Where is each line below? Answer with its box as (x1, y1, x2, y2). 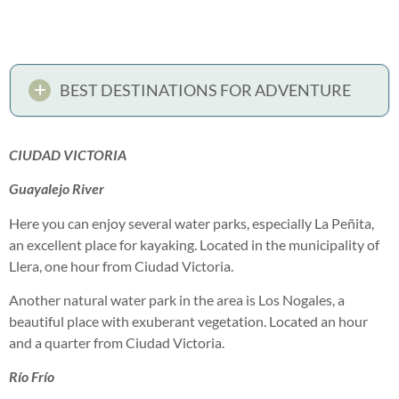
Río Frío (9, 368, 54, 386)
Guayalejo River (9, 180, 104, 198)
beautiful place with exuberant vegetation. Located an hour (9, 313, 368, 330)
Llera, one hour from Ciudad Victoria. (9, 256, 233, 274)
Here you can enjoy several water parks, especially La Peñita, (9, 214, 374, 232)
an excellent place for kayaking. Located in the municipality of (9, 235, 379, 253)
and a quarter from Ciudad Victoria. (9, 334, 224, 351)
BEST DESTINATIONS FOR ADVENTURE (60, 79, 351, 100)
